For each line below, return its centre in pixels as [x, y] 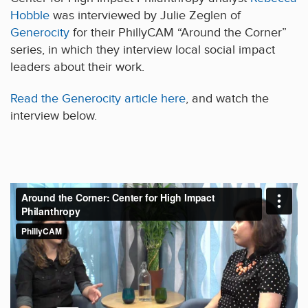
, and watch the [227, 99]
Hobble [30, 15]
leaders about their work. [77, 67]
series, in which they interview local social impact [143, 49]
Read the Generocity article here [98, 99]
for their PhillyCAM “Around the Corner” [178, 32]
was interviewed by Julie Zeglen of [145, 15]
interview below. [54, 116]
